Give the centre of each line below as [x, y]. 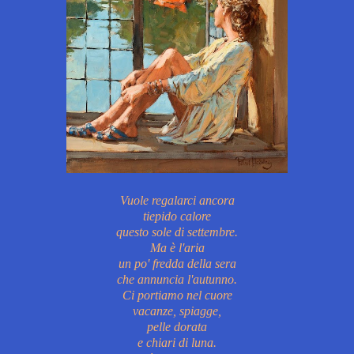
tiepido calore [177, 216]
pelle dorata [177, 326]
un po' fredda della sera [177, 263]
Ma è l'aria [177, 247]
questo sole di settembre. [177, 232]
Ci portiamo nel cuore [177, 295]
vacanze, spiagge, [177, 311]
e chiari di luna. [177, 342]
